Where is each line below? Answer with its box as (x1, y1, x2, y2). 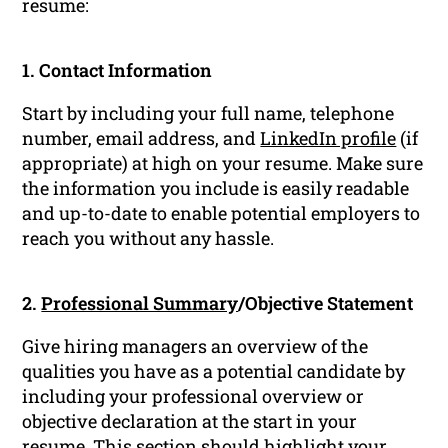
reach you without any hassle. (22, 226, 275, 251)
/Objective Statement (238, 291, 414, 316)
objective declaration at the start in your (22, 409, 358, 434)
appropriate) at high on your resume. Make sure (22, 151, 424, 176)
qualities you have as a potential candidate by (22, 359, 406, 384)
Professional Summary (41, 291, 239, 316)
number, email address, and (22, 126, 261, 151)
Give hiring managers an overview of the (22, 334, 369, 359)
